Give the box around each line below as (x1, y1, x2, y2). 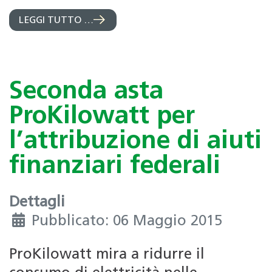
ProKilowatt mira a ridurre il (9, 248, 205, 263)
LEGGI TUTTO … (19, 15, 93, 25)
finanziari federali (9, 154, 220, 179)
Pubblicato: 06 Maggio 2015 (32, 214, 222, 229)
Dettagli (9, 195, 65, 211)
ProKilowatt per (9, 104, 195, 129)
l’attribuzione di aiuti (9, 129, 262, 154)
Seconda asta (9, 79, 163, 104)
